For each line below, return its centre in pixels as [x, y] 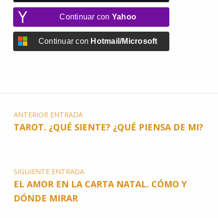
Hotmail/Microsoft [124, 41]
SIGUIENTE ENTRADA [49, 172]
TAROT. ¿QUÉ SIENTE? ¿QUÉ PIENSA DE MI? [108, 127]
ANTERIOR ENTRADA [48, 115]
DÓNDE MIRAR [45, 198]
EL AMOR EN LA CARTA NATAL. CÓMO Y [100, 184]
